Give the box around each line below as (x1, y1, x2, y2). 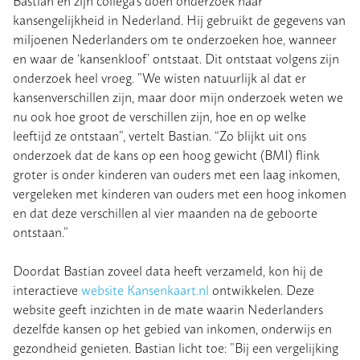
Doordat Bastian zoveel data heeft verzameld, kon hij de (13, 260, 323, 280)
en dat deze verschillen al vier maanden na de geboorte (13, 202, 317, 223)
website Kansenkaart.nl (81, 280, 209, 300)
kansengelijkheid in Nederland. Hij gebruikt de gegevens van (13, 10, 346, 30)
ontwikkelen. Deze (209, 280, 314, 300)
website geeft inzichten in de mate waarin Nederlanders (13, 299, 323, 319)
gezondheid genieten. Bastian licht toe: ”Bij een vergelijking (13, 337, 338, 358)
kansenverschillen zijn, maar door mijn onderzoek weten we (13, 87, 343, 107)
